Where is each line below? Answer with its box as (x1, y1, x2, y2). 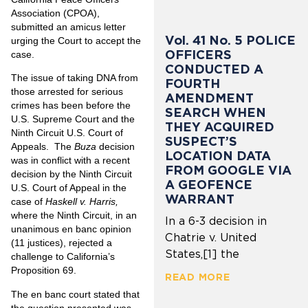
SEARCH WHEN (165, 104, 266, 120)
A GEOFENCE (165, 177, 252, 192)
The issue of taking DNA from (11, 72, 138, 84)
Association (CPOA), (11, 7, 100, 19)
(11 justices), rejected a (11, 237, 112, 249)
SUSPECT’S (165, 133, 237, 148)
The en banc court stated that (11, 288, 140, 300)
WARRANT (165, 191, 234, 206)
